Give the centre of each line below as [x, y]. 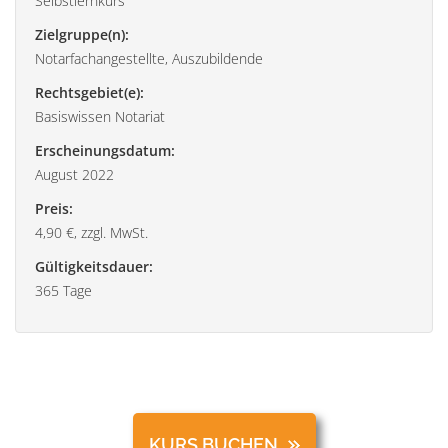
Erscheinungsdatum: [105, 150]
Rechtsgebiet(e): [89, 92]
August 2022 [74, 174]
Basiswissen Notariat [100, 116]
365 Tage [63, 290]
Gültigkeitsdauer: [94, 266]
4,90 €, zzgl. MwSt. [91, 232]
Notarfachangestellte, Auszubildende [149, 58]
